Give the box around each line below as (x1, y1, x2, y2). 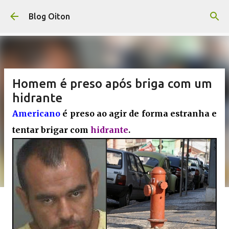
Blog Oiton (29, 12, 70, 21)
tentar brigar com (12, 125, 90, 135)
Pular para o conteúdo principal (56, 8, 173, 17)
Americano (12, 108, 63, 119)
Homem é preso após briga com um (12, 77, 212, 90)
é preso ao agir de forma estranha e (62, 108, 217, 119)
